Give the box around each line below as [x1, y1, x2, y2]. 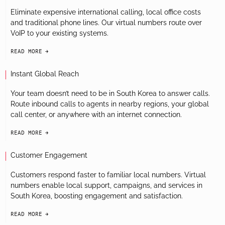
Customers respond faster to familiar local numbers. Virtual [11, 171, 206, 179]
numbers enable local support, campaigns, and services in [11, 181, 202, 189]
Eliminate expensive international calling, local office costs [11, 8, 201, 16]
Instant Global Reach [11, 70, 79, 78]
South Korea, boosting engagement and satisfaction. [11, 192, 183, 200]
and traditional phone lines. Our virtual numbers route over [11, 19, 202, 27]
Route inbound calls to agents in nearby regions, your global [11, 100, 209, 108]
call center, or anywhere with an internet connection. [11, 110, 182, 119]
